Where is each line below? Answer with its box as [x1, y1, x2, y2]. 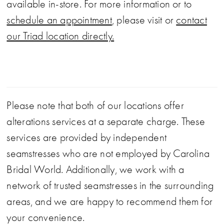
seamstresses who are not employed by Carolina [6, 147, 210, 160]
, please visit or [111, 14, 176, 26]
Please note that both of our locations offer [6, 99, 184, 112]
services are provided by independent [6, 131, 167, 144]
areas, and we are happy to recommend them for [6, 195, 213, 208]
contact [176, 14, 207, 26]
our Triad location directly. [6, 30, 114, 42]
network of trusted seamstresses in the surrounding [6, 179, 214, 192]
